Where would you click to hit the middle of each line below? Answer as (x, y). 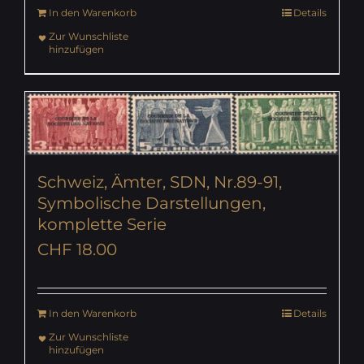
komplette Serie (102, 224)
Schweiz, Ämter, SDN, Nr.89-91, (160, 182)
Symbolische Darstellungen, (152, 203)
